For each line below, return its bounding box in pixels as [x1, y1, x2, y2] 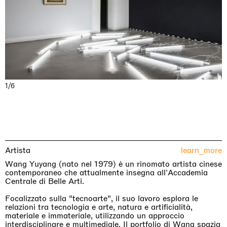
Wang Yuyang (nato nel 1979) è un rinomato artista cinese [5, 158, 222, 169]
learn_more [181, 144, 222, 156]
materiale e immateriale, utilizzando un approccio [5, 210, 184, 221]
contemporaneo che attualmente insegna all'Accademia [5, 167, 208, 178]
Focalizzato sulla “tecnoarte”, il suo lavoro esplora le [5, 193, 198, 204]
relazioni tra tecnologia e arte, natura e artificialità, [5, 201, 193, 212]
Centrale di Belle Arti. [5, 175, 87, 186]
